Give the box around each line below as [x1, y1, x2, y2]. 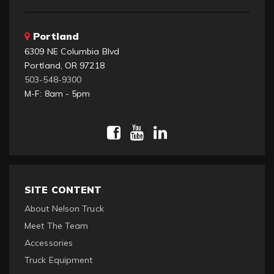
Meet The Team [24, 220, 89, 232]
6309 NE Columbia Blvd [24, 45, 120, 57]
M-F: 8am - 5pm [24, 87, 91, 99]
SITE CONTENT [24, 183, 102, 196]
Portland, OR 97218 [24, 59, 105, 71]
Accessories [24, 237, 73, 249]
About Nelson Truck [24, 203, 104, 215]
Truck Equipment [24, 254, 93, 266]
